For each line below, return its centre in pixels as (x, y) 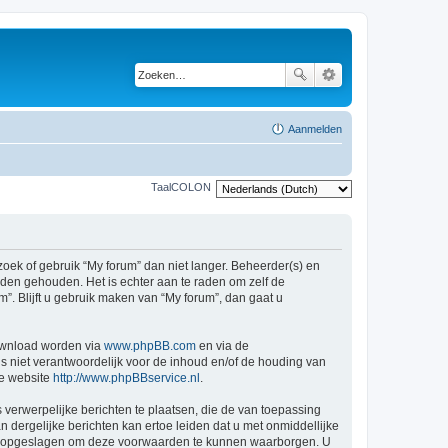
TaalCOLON (181, 187)
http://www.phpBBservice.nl (126, 378)
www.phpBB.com (150, 346)
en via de (222, 346)
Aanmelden (315, 128)
